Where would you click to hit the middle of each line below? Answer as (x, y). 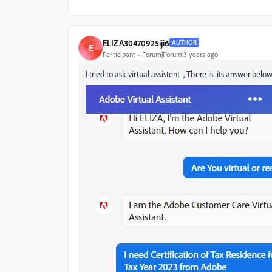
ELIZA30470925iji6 (136, 42)
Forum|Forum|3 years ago (180, 54)
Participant (119, 54)
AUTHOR (184, 42)
